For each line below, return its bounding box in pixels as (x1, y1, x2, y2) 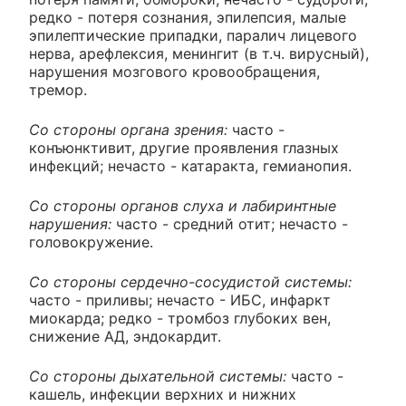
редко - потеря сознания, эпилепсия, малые (29, 7, 346, 26)
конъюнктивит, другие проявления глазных (29, 138, 339, 157)
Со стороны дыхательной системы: (29, 366, 291, 385)
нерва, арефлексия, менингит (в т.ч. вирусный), (29, 43, 369, 63)
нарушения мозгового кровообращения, (29, 62, 320, 81)
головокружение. (29, 232, 153, 251)
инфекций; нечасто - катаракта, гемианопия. (29, 156, 352, 175)
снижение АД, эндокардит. (29, 326, 221, 345)
